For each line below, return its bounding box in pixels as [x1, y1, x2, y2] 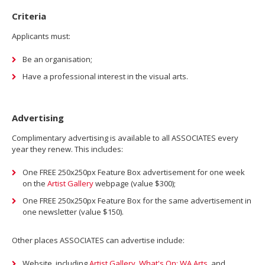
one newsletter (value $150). [22, 206, 124, 217]
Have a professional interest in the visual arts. [22, 70, 188, 82]
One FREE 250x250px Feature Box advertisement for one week [22, 166, 245, 177]
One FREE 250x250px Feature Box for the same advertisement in [22, 195, 251, 206]
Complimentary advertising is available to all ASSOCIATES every [12, 132, 238, 143]
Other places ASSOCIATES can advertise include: [12, 234, 185, 245]
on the [22, 177, 47, 189]
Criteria [12, 9, 46, 22]
